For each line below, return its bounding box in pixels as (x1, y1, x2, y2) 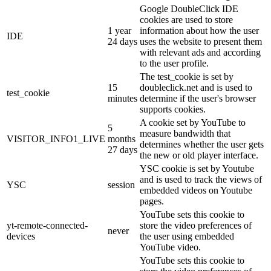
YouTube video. (140, 242, 201, 253)
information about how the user (140, 25, 259, 36)
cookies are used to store (140, 15, 233, 25)
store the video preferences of (140, 220, 252, 231)
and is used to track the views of (140, 174, 262, 185)
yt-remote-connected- (7, 220, 88, 231)
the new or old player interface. (140, 150, 258, 161)
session (108, 180, 135, 191)
